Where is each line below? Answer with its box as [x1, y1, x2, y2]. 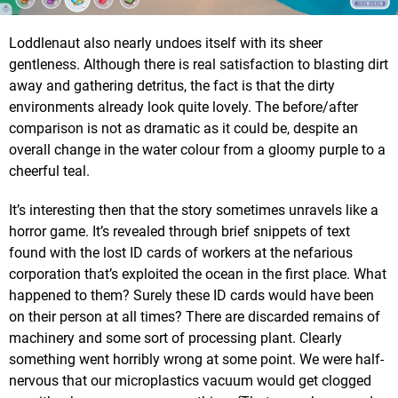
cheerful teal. [9, 162, 90, 179]
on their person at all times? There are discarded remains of [9, 307, 380, 325]
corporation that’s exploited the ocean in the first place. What [9, 265, 386, 283]
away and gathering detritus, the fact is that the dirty [9, 76, 335, 94]
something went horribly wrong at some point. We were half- [9, 350, 384, 368]
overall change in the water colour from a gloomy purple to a [9, 140, 386, 158]
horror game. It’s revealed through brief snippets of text [9, 222, 350, 240]
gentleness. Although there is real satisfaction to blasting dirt [9, 55, 388, 73]
